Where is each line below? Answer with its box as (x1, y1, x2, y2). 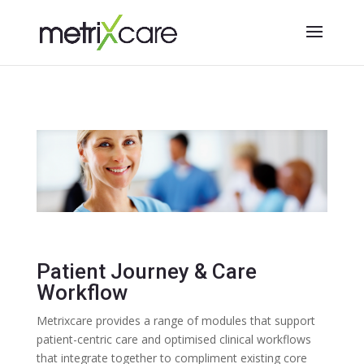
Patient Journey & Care (36, 258, 257, 284)
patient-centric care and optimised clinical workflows (36, 331, 311, 347)
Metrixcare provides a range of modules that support (36, 312, 315, 328)
